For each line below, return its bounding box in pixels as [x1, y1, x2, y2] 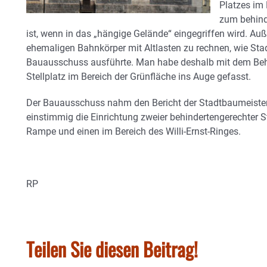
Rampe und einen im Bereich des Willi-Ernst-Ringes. [26, 126, 241, 137]
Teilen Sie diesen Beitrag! [26, 235, 198, 263]
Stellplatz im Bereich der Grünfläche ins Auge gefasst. [26, 71, 251, 82]
